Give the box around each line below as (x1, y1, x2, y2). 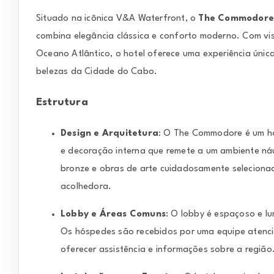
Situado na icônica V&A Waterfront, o (36, 14, 199, 24)
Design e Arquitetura (61, 128, 158, 138)
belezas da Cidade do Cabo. (36, 67, 158, 77)
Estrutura (36, 97, 88, 108)
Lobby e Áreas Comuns (61, 209, 166, 219)
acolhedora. (61, 182, 112, 191)
